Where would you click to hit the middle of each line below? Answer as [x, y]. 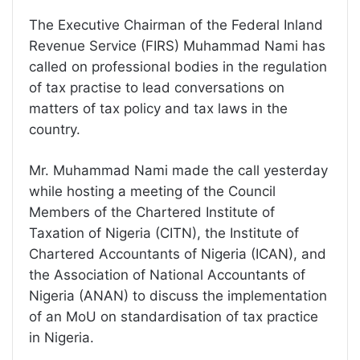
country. [55, 129]
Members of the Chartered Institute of [152, 212]
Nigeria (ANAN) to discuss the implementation [178, 295]
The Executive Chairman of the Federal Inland [176, 25]
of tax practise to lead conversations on [157, 87]
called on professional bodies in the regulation [178, 66]
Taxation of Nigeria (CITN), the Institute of [164, 233]
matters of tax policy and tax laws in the [158, 108]
